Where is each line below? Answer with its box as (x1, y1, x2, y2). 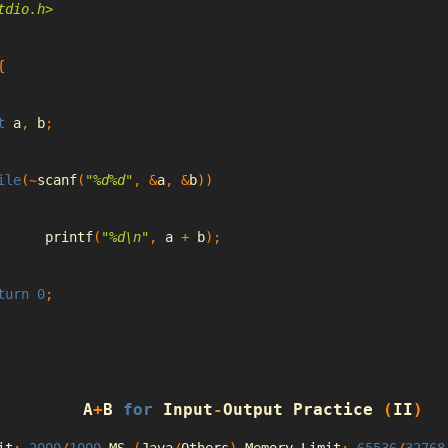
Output (222, 400, 283, 420)
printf (45, 228, 93, 245)
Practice (292, 400, 373, 420)
